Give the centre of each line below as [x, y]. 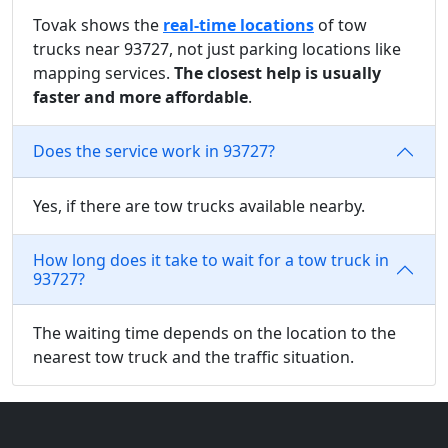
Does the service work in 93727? [154, 151]
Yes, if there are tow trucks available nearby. [199, 205]
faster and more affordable [140, 96]
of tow [340, 24]
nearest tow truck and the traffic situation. [193, 356]
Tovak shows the [98, 24]
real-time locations [238, 24]
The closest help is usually [277, 72]
